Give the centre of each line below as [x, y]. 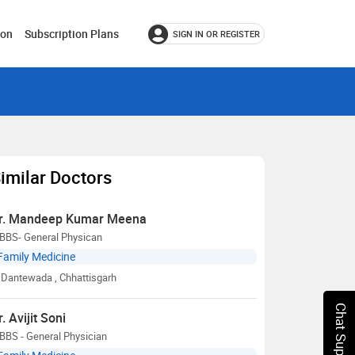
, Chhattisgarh [86, 277]
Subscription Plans [72, 34]
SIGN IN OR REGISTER [216, 34]
